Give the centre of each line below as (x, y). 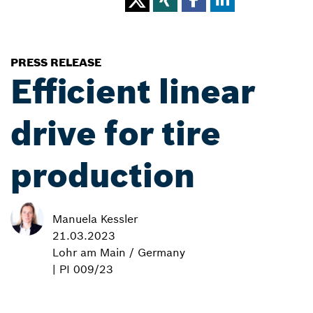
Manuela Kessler (95, 218)
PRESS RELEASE (56, 62)
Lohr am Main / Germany (119, 252)
